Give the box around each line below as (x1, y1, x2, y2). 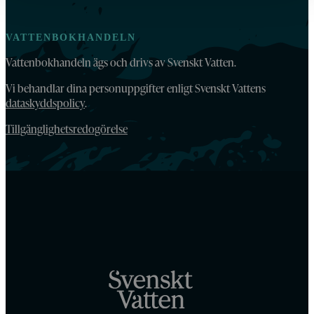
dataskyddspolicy (6, 95, 85, 111)
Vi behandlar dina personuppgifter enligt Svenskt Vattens (6, 81, 266, 96)
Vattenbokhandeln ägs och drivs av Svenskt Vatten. (6, 55, 236, 70)
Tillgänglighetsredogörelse (6, 121, 128, 137)
